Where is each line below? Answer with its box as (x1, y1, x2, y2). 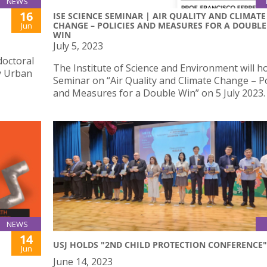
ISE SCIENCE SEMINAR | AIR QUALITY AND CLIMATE (53, 10, 266, 21)
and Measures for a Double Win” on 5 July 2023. (53, 86, 265, 100)
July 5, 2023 (53, 39, 103, 52)
